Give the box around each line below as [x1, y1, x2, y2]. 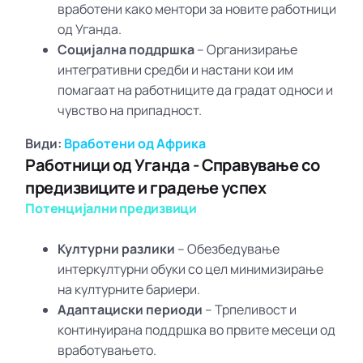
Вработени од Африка [64, 134, 207, 152]
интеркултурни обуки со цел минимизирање [58, 259, 324, 278]
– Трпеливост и [203, 300, 297, 318]
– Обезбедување [175, 239, 280, 258]
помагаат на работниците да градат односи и [58, 80, 334, 99]
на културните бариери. [58, 280, 201, 298]
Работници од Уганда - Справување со [25, 153, 320, 176]
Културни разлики [58, 239, 176, 258]
